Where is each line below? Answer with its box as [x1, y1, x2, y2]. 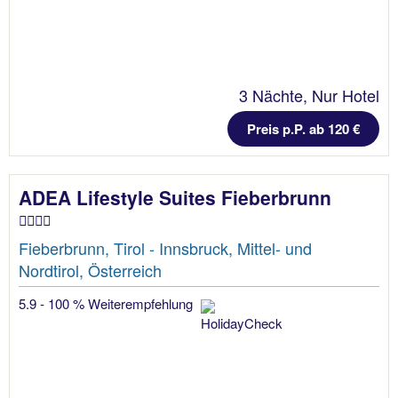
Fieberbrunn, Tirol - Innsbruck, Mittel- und [19, 236, 312, 260]
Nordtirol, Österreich [19, 259, 162, 283]
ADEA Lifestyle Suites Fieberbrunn [19, 184, 331, 211]
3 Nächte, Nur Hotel [239, 84, 379, 107]
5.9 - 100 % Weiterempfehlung [19, 294, 196, 314]
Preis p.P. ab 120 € [247, 119, 360, 139]
